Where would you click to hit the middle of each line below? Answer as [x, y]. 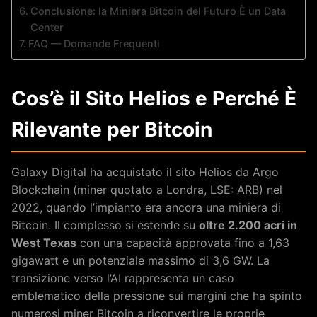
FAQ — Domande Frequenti [94, 43]
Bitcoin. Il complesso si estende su [105, 225]
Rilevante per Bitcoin [112, 129]
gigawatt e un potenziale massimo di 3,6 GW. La [140, 260]
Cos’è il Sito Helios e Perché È [154, 98]
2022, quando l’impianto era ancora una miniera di [146, 207]
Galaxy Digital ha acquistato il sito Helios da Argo [145, 172]
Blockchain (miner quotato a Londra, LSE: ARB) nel [147, 189]
